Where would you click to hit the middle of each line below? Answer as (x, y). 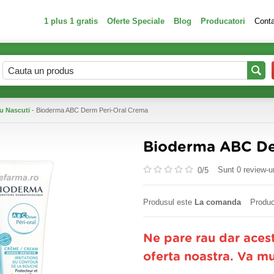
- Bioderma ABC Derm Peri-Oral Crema (89, 110)
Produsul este (169, 202)
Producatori (223, 21)
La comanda (218, 202)
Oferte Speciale (136, 21)
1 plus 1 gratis (71, 21)
